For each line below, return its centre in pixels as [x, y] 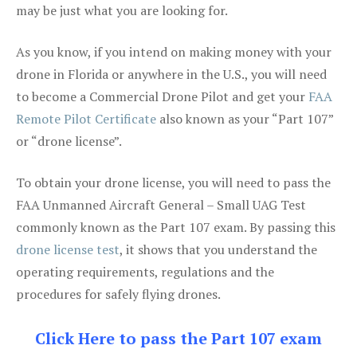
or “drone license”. [69, 141]
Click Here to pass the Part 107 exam [178, 338]
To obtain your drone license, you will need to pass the [173, 182]
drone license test [68, 249]
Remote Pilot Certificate [86, 118]
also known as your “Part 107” [245, 118]
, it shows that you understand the [218, 249]
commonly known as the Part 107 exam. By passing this [176, 227]
